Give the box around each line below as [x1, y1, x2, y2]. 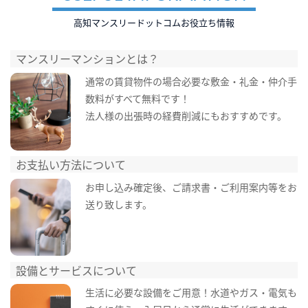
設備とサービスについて [16, 261, 137, 278]
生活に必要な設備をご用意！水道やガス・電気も [85, 285, 297, 300]
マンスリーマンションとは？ [16, 50, 159, 67]
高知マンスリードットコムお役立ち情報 [74, 16, 234, 30]
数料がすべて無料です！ [85, 91, 190, 105]
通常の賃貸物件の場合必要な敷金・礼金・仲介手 [85, 74, 297, 88]
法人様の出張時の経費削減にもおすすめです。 [85, 108, 287, 122]
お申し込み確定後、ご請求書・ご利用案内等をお [85, 179, 297, 194]
